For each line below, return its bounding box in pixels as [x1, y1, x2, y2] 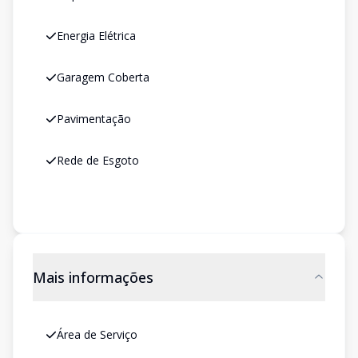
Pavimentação [57, 111, 131, 126]
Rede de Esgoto [57, 153, 139, 168]
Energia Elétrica [57, 28, 136, 43]
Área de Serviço [57, 327, 137, 342]
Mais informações [33, 268, 153, 287]
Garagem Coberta [57, 70, 149, 85]
